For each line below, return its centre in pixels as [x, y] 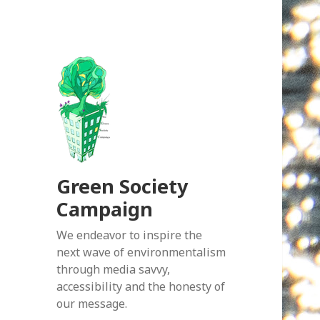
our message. [92, 304]
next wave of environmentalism [141, 252]
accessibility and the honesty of [141, 287]
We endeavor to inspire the [130, 235]
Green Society [122, 186]
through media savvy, [114, 270]
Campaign [105, 209]
